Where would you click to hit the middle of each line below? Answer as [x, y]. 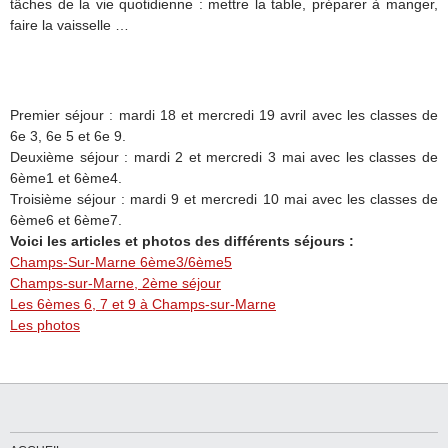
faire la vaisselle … [69, 24]
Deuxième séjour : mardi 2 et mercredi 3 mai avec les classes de [224, 156]
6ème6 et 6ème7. [66, 219]
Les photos [45, 324]
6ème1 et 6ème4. [66, 177]
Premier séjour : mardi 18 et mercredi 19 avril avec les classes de [224, 114]
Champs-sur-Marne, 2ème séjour [115, 282]
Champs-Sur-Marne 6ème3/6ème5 [121, 261]
